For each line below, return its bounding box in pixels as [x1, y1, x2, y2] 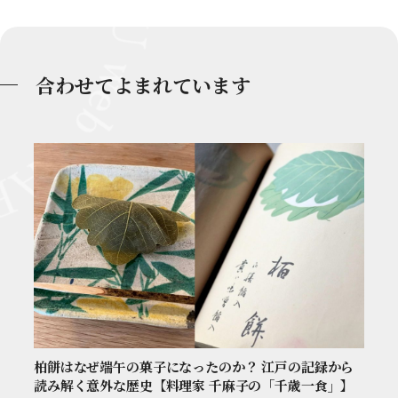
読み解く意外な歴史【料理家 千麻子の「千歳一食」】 [34, 376, 354, 395]
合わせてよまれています [36, 71, 251, 99]
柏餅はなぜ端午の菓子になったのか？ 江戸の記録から [34, 357, 354, 377]
